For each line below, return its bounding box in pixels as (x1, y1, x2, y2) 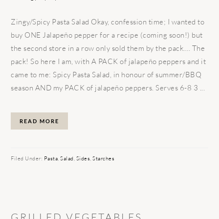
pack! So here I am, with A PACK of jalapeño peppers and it (11, 56, 206, 66)
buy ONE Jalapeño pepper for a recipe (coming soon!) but (11, 30, 203, 40)
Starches (92, 154, 115, 162)
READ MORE (20, 117, 60, 124)
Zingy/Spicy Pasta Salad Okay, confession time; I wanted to (11, 17, 205, 26)
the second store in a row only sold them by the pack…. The (11, 43, 205, 53)
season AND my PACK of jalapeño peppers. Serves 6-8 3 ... (11, 83, 205, 92)
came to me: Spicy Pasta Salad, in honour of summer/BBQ (11, 69, 202, 79)
